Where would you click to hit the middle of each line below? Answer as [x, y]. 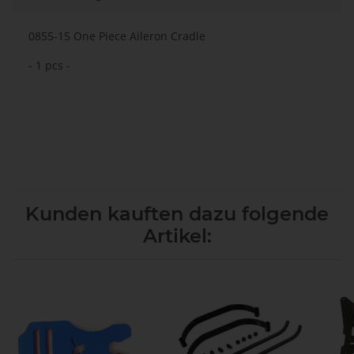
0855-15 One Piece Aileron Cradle [117, 36]
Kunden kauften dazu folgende [177, 214]
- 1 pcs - [49, 66]
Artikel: [177, 236]
